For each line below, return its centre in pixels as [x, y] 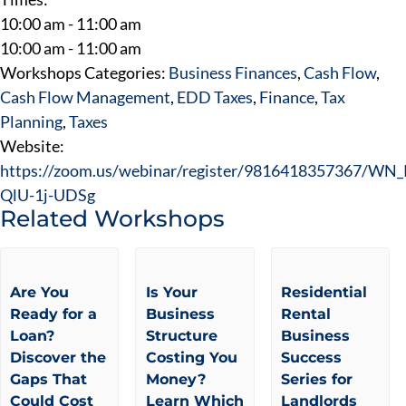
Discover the [58, 358]
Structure [181, 336]
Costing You [191, 358]
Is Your [171, 293]
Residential [324, 293]
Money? [175, 380]
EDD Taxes [215, 97]
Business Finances [233, 72]
